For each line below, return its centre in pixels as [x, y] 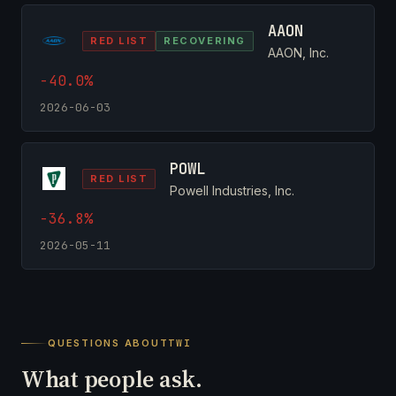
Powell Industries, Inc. [232, 190]
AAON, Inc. [298, 52]
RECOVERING [205, 40]
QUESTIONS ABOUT [108, 343]
